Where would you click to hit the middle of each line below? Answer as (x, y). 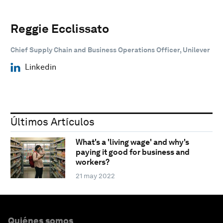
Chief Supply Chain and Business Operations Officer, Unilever (110, 50)
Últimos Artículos (53, 121)
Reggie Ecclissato (60, 28)
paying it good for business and (132, 152)
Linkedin (40, 67)
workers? (92, 162)
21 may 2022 (95, 176)
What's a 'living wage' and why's (132, 142)
